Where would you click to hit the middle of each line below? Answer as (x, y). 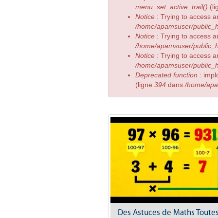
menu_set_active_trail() (172, 7)
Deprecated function (166, 75)
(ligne (145, 85)
